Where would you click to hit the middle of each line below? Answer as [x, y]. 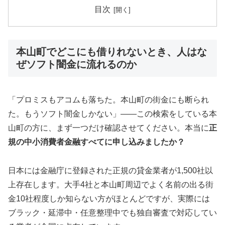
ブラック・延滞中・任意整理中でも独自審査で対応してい [113, 213]
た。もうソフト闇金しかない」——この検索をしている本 [113, 114]
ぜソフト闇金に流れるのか [76, 64]
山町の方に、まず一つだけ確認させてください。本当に [108, 128]
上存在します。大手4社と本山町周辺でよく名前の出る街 [111, 185]
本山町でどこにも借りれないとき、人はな [111, 51]
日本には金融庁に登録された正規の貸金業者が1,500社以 [110, 171]
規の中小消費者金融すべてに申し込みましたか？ [96, 142]
